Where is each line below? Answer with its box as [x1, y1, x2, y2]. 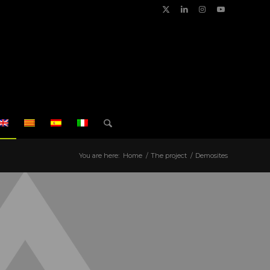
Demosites [195, 151, 228, 160]
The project [151, 151, 187, 160]
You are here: [79, 151, 119, 160]
